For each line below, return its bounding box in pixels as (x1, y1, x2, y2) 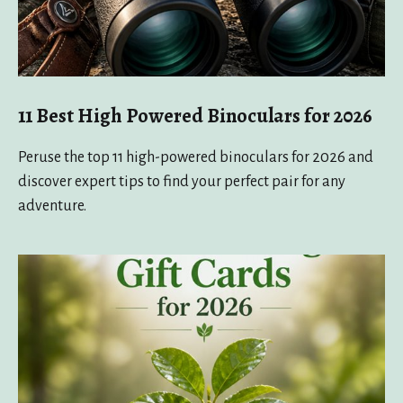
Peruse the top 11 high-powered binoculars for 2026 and (18, 149, 373, 166)
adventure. (18, 198, 86, 215)
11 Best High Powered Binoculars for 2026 (18, 102, 372, 130)
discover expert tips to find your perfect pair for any (18, 174, 345, 191)
